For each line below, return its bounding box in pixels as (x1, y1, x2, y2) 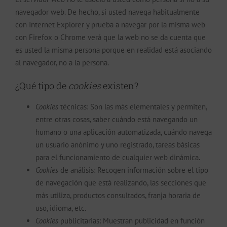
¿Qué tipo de (15, 79, 68, 92)
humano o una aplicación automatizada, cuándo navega (35, 127, 212, 137)
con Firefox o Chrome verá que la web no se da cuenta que (15, 32, 206, 42)
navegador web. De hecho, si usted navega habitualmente (15, 7, 200, 17)
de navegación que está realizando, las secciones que (35, 177, 206, 187)
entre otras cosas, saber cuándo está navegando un (35, 114, 198, 124)
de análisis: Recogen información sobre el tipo (58, 165, 208, 175)
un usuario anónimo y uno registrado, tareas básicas (35, 139, 200, 149)
